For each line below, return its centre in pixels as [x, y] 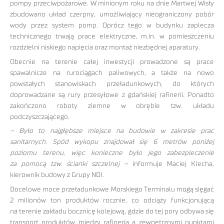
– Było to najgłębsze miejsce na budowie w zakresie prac [112, 131]
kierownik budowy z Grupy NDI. [57, 175]
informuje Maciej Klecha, [171, 164]
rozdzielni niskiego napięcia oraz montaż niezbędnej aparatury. [105, 47]
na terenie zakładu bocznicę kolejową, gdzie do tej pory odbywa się [112, 212]
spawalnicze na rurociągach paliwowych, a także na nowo [112, 73]
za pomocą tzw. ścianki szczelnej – [69, 164]
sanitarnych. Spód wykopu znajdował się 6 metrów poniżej [112, 142]
